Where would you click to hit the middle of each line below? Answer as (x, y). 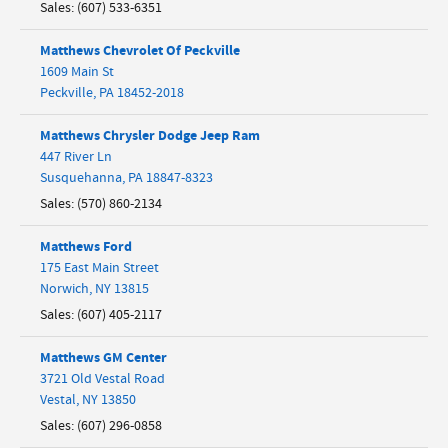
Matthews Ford (86, 246)
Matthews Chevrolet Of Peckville (140, 50)
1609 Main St (77, 71)
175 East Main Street (99, 267)
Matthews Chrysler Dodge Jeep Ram (150, 135)
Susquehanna (81, 177)
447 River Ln (76, 156)
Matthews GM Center (103, 357)
